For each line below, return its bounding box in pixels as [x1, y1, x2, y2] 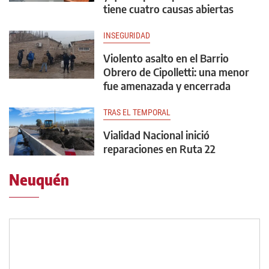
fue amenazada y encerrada [103, 79, 231, 92]
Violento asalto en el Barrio [103, 51, 229, 65]
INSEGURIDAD [103, 31, 150, 40]
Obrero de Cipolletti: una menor [103, 65, 249, 79]
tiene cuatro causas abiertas [103, 2, 234, 16]
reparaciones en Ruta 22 [103, 142, 216, 156]
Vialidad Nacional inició [103, 128, 210, 142]
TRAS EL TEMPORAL [103, 107, 171, 117]
